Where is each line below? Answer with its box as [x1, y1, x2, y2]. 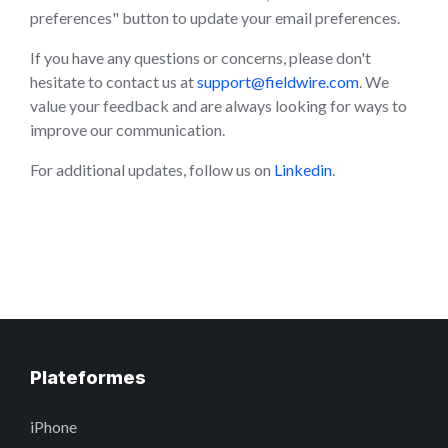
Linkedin [274, 160, 332, 179]
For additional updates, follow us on [30, 160, 274, 179]
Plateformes [30, 367, 146, 388]
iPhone [30, 417, 77, 436]
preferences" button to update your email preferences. [30, 8, 400, 27]
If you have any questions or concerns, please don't [30, 48, 371, 67]
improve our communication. [30, 120, 225, 139]
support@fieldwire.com [197, 72, 359, 91]
